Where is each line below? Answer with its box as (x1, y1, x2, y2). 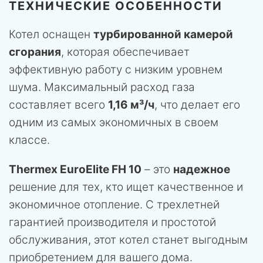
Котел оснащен (9, 27, 93, 41)
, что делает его (154, 97, 240, 112)
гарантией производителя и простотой (9, 215, 216, 229)
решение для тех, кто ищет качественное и (9, 180, 243, 194)
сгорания (9, 45, 61, 59)
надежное (173, 162, 230, 176)
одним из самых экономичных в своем (9, 115, 218, 129)
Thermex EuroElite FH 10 (9, 162, 141, 176)
